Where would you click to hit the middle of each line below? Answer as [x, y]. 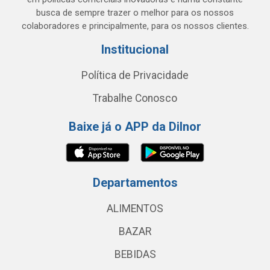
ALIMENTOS [135, 209]
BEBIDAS [135, 254]
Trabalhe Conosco [135, 98]
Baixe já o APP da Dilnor [135, 127]
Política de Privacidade [135, 75]
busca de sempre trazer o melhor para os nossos [135, 13]
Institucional [135, 49]
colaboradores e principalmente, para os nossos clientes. [135, 26]
